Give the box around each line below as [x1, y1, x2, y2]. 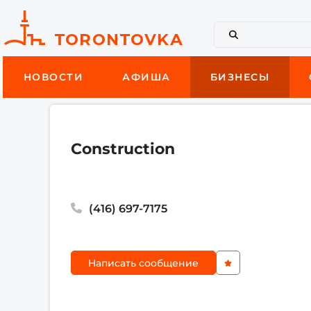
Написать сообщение [88, 256, 199, 269]
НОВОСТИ [23, 71, 84, 83]
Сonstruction [71, 140, 176, 158]
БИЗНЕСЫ [210, 71, 270, 83]
